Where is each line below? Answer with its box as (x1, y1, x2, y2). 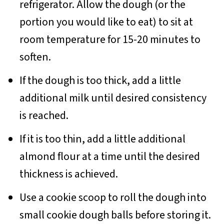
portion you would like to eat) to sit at (19, 14, 193, 30)
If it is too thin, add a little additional (19, 131, 186, 147)
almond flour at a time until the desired (19, 148, 200, 165)
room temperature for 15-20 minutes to (19, 31, 201, 48)
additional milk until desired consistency (19, 90, 207, 106)
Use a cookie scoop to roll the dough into (19, 189, 207, 206)
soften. (19, 49, 51, 65)
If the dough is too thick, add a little (19, 72, 181, 89)
